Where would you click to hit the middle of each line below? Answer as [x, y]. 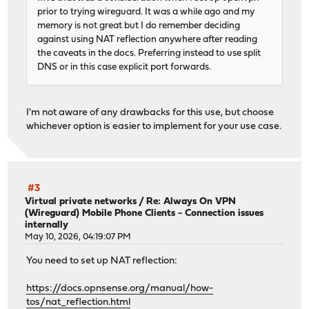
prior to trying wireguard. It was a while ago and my [146, 12]
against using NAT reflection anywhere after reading [148, 40]
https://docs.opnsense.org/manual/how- [120, 288]
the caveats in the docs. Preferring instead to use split [149, 54]
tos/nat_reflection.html [79, 302]
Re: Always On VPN [191, 202]
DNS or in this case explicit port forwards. [124, 68]
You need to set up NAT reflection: [102, 261]
